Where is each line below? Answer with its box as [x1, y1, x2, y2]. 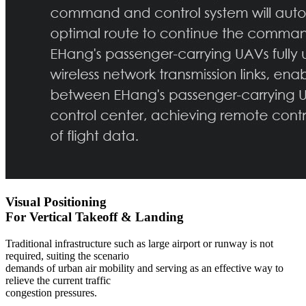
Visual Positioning [5, 194, 107, 209]
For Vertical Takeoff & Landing [5, 209, 184, 224]
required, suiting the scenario [5, 249, 129, 262]
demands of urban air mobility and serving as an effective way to [5, 262, 283, 274]
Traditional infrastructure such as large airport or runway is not [5, 237, 273, 249]
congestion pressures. [5, 286, 97, 298]
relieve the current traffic [5, 274, 111, 286]
